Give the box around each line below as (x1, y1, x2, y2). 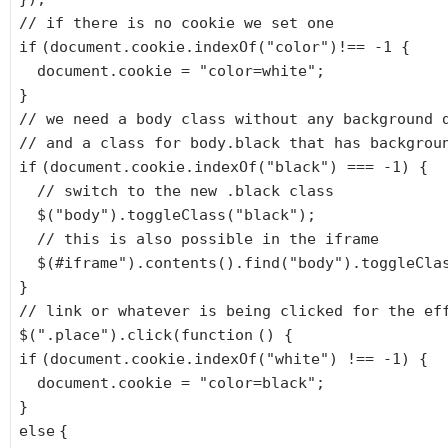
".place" (37, 326, 109, 345)
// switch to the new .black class (37, 182, 334, 201)
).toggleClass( (109, 206, 235, 225)
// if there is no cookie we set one (19, 14, 334, 33)
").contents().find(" (118, 254, 298, 273)
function (181, 326, 253, 345)
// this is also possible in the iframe (37, 230, 379, 249)
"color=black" (199, 374, 316, 393)
